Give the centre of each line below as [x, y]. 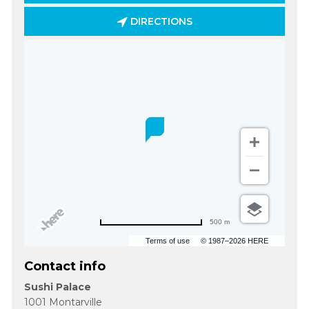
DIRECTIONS [160, 21]
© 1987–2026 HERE [235, 241]
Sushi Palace [58, 287]
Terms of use [168, 241]
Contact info [65, 266]
